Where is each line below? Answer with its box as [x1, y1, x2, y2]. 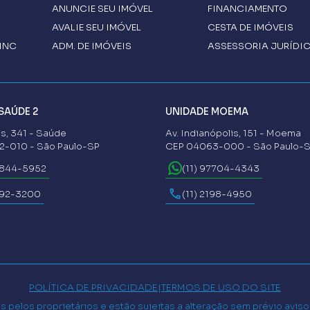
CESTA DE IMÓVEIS [208, 21, 294, 34]
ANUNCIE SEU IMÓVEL [52, 3, 154, 15]
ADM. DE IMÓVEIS [52, 40, 132, 53]
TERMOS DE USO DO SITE [161, 282, 281, 294]
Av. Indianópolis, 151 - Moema [165, 127, 301, 140]
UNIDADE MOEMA [165, 106, 248, 118]
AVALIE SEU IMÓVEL [52, 21, 142, 34]
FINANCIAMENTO [208, 3, 288, 15]
